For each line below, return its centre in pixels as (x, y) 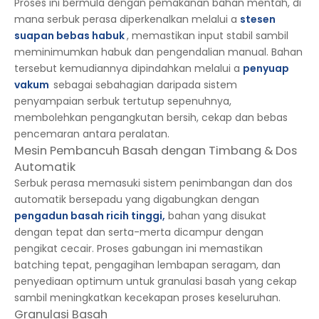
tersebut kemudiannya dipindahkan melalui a (129, 68)
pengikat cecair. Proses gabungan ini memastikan (138, 249)
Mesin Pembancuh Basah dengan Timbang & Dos (156, 151)
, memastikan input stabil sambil (208, 36)
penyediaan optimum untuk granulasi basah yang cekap (156, 281)
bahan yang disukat (216, 216)
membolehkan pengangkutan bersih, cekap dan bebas (151, 117)
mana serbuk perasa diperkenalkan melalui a (127, 19)
